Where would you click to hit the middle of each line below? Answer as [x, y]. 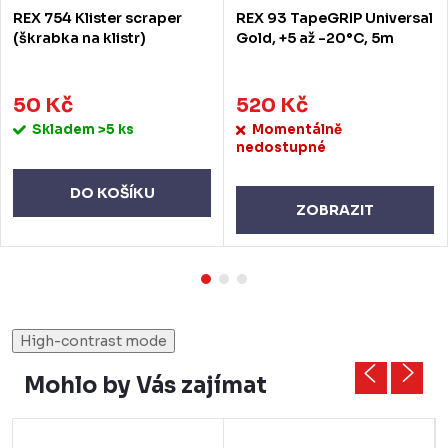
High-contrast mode [93, 340]
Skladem [65, 129]
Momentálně [297, 129]
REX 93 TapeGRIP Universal [334, 18]
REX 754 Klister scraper [97, 18]
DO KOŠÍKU [112, 192]
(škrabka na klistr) [79, 38]
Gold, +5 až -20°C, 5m [315, 38]
